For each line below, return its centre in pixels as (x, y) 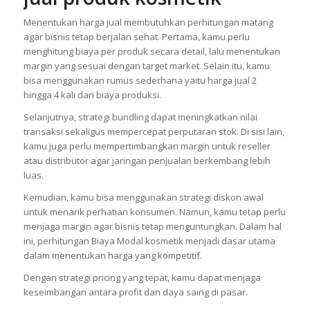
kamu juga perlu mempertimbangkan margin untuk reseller (147, 146)
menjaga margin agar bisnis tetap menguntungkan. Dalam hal (152, 227)
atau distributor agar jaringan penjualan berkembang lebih (147, 161)
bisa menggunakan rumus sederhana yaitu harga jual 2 (140, 81)
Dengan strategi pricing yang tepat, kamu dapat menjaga (142, 278)
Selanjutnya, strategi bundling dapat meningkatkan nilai (140, 117)
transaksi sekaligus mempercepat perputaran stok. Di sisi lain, (154, 132)
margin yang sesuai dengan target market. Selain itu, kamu (146, 66)
